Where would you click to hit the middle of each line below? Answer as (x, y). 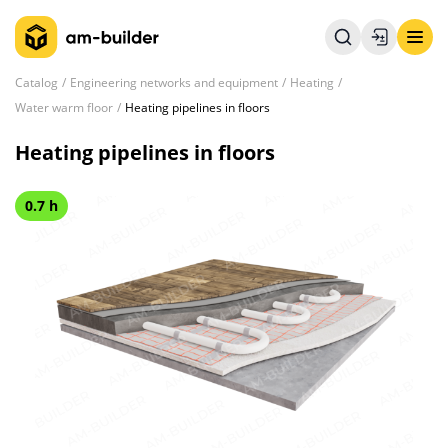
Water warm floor (64, 107)
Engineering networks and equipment (174, 82)
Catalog (36, 82)
